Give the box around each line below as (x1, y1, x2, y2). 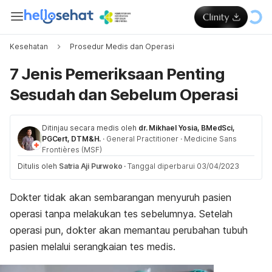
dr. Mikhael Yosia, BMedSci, (138, 123, 235, 132)
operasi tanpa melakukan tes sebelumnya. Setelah (10, 208, 233, 220)
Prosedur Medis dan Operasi (70, 42, 174, 51)
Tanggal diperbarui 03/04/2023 (127, 161, 240, 171)
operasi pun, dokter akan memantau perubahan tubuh (10, 224, 248, 236)
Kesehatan (10, 42, 48, 51)
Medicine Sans (184, 134, 237, 143)
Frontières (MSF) (42, 145, 102, 154)
